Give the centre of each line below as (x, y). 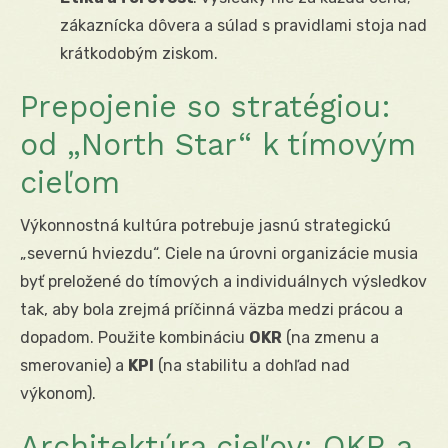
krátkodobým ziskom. (139, 53)
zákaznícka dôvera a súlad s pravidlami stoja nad (243, 25)
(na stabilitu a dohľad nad (252, 365)
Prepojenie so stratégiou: (205, 106)
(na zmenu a (330, 337)
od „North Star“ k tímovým (218, 144)
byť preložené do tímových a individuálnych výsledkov (223, 281)
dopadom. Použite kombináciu (134, 337)
